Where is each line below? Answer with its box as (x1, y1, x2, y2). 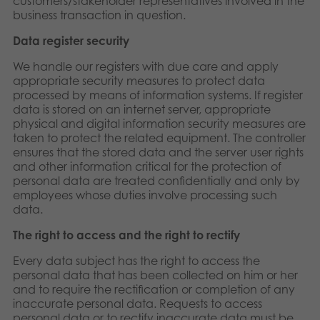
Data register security (13, 34, 129, 48)
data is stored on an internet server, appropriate (13, 102, 271, 116)
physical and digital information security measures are (13, 116, 306, 131)
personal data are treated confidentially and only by (13, 174, 300, 188)
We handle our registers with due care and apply (13, 59, 279, 74)
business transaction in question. (13, 8, 186, 22)
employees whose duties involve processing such (13, 188, 277, 202)
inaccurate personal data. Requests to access (13, 296, 262, 311)
